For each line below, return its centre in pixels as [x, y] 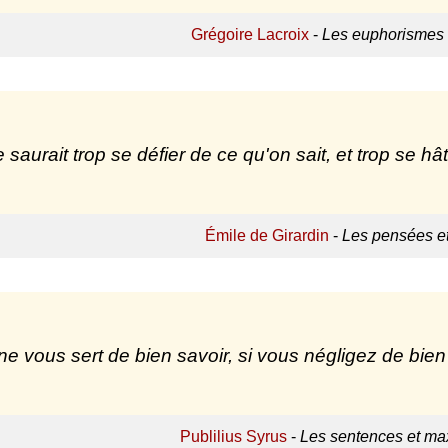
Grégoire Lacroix [250, 35]
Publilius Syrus [233, 437]
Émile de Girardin [267, 236]
